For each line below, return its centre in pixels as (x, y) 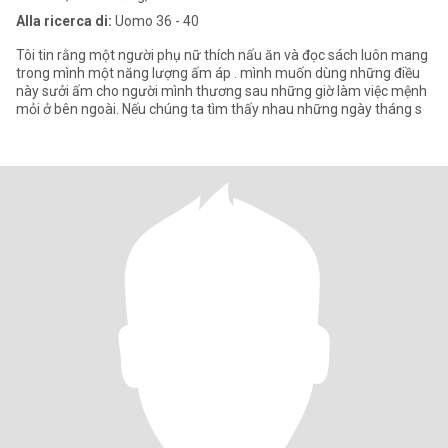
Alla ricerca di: (64, 21)
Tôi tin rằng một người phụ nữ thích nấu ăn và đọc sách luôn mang (222, 55)
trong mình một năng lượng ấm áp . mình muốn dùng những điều (218, 73)
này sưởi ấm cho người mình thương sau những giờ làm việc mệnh (221, 91)
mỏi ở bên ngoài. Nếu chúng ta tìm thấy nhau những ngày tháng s (219, 109)
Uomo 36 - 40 (155, 21)
